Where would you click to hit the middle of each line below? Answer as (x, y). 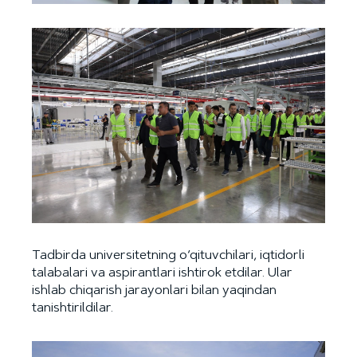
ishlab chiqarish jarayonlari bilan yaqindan (154, 291)
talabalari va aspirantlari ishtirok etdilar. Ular (162, 274)
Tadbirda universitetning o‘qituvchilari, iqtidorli (168, 256)
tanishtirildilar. (73, 309)
